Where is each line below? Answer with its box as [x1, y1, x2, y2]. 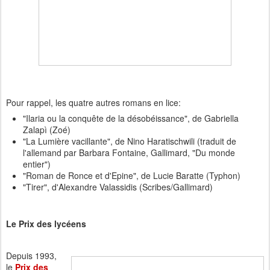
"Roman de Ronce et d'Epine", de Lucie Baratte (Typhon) [23, 169, 240, 181]
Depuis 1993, [6, 250, 57, 262]
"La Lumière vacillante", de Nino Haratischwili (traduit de [23, 135, 236, 147]
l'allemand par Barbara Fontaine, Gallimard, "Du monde [23, 146, 235, 159]
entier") [23, 158, 51, 170]
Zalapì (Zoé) [23, 124, 71, 136]
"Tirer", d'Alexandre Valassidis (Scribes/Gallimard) [23, 181, 213, 193]
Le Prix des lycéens [6, 217, 86, 230]
